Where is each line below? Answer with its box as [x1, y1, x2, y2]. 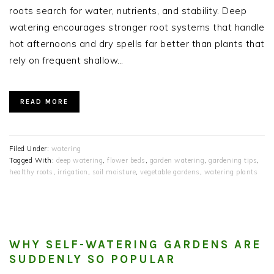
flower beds [107, 155, 146, 165]
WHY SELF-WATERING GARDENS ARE [9, 237, 261, 251]
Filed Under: [9, 144, 51, 153]
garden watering [149, 155, 204, 165]
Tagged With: [9, 155, 56, 165]
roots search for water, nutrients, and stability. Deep [9, 4, 246, 17]
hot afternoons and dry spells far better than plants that [9, 37, 265, 50]
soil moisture [92, 167, 136, 176]
